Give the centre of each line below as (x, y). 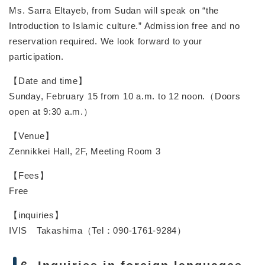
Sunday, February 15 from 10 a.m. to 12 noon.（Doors (125, 96)
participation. (36, 56)
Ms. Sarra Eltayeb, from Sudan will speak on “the (114, 10)
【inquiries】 (36, 215)
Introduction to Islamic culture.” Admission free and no (125, 25)
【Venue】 (32, 135)
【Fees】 (29, 175)
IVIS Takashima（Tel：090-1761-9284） (98, 230)
